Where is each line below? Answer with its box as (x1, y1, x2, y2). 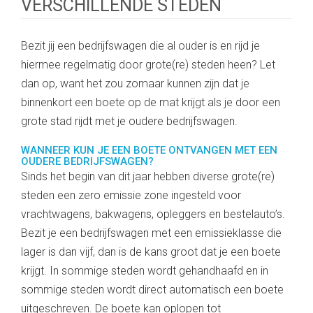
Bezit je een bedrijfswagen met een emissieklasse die (21, 226, 282, 240)
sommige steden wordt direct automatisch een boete (21, 283, 284, 296)
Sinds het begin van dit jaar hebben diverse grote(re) (21, 170, 275, 183)
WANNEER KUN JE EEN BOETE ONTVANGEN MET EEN (21, 144, 277, 156)
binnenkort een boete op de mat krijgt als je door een (21, 96, 280, 109)
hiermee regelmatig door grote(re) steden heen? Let (21, 58, 275, 71)
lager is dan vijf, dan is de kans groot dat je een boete (21, 245, 281, 259)
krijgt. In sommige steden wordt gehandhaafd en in (21, 264, 268, 277)
